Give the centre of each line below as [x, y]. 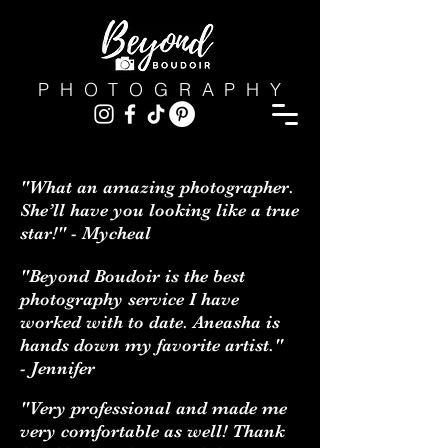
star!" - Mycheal [85, 233]
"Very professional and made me [153, 408]
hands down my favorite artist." [151, 345]
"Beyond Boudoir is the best [132, 276]
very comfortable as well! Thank [152, 431]
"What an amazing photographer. [157, 187]
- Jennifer [60, 368]
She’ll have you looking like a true [159, 210]
